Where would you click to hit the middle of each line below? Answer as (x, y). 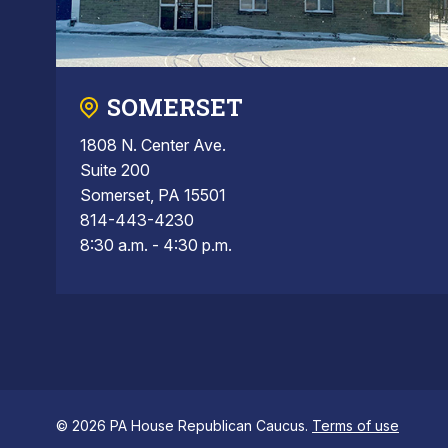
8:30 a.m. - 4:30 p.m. (156, 245)
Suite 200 (115, 170)
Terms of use (355, 426)
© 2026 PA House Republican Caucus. (184, 426)
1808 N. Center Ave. (153, 145)
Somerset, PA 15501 (153, 195)
